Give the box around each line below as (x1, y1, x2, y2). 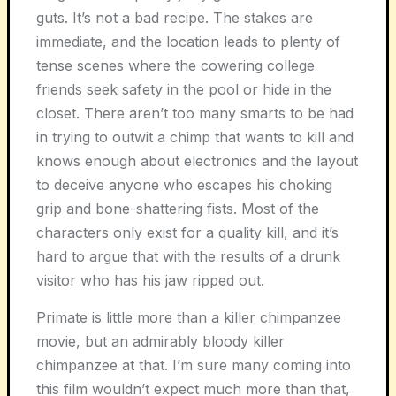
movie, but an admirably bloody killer (36, 332, 285, 350)
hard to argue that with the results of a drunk (36, 247, 340, 265)
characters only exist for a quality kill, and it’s (36, 224, 339, 241)
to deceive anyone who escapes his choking (36, 176, 332, 194)
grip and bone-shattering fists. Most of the (36, 200, 319, 217)
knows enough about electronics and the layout (36, 152, 358, 170)
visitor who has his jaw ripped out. (36, 271, 264, 289)
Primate (36, 308, 92, 326)
